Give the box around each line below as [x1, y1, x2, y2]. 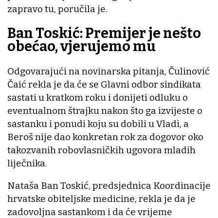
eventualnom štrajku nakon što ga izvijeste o [7, 105, 202, 116]
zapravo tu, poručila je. [7, 3, 108, 15]
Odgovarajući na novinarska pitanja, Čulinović [7, 65, 210, 77]
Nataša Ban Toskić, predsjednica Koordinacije [7, 180, 211, 191]
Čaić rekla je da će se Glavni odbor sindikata [7, 78, 201, 90]
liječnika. [7, 157, 47, 169]
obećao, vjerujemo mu [7, 38, 156, 55]
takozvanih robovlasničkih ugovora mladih [7, 144, 196, 156]
